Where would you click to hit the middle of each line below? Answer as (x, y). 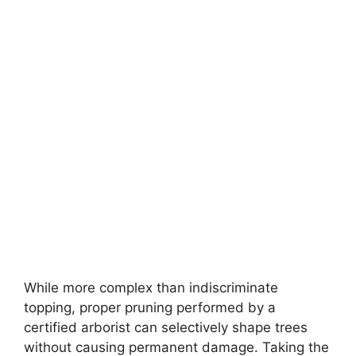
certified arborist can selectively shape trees (166, 327)
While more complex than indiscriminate (151, 287)
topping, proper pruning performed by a (150, 307)
